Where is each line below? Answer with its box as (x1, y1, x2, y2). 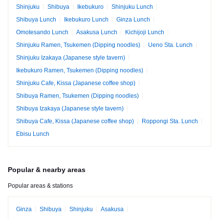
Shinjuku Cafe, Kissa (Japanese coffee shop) (16, 79, 135, 87)
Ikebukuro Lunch (64, 16, 109, 23)
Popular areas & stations (8, 182, 73, 189)
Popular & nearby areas (8, 165, 86, 174)
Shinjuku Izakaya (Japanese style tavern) (16, 54, 125, 61)
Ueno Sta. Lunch (148, 41, 193, 48)
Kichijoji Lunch (125, 28, 164, 36)
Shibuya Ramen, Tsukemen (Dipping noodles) (16, 92, 139, 99)
